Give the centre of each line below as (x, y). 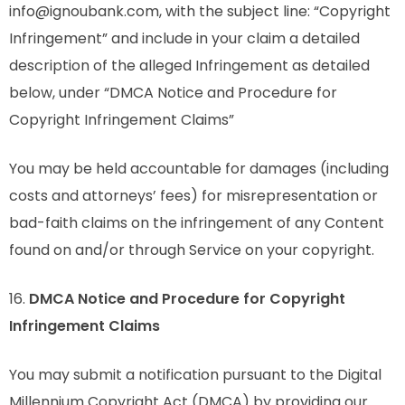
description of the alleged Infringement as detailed (189, 66)
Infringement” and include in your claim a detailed (184, 38)
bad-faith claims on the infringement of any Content (197, 223)
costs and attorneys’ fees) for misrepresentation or (193, 196)
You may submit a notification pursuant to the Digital (195, 375)
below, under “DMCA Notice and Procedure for (173, 93)
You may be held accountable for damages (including (199, 169)
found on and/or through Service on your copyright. (192, 250)
